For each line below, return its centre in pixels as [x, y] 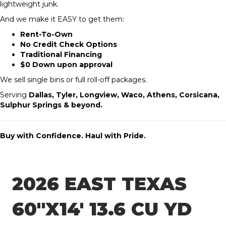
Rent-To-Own [46, 35]
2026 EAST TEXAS [99, 184]
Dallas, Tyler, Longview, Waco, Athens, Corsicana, [124, 95]
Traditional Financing [61, 55]
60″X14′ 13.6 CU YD [102, 209]
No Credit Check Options [69, 45]
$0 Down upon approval [66, 65]
